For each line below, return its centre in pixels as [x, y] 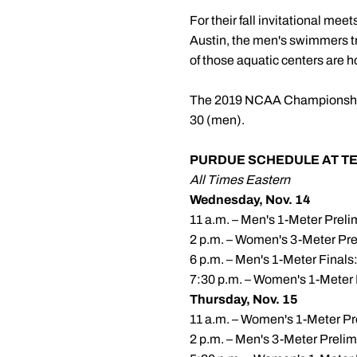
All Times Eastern [240, 180]
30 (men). [217, 120]
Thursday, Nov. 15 [244, 299]
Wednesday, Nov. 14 [250, 200]
